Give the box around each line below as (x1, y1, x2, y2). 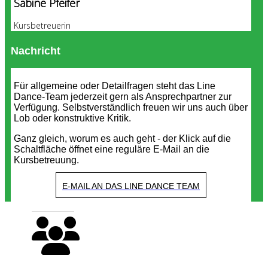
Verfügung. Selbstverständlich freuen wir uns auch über (14, 102, 248, 112)
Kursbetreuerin (14, 20, 71, 31)
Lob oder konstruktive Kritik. (14, 113, 131, 123)
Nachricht (11, 45, 60, 57)
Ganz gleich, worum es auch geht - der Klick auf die (14, 133, 231, 144)
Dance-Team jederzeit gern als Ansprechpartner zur (14, 92, 232, 102)
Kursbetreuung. (14, 155, 79, 165)
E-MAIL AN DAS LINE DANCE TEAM (62, 181, 200, 191)
